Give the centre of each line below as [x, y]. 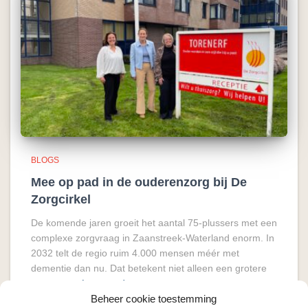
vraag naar [55, 283]
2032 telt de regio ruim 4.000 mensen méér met [135, 253]
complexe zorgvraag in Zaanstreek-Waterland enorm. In [153, 238]
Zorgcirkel [61, 199]
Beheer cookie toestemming [154, 299]
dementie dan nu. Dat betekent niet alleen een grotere [149, 268]
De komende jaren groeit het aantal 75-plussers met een [154, 223]
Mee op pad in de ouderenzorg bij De [139, 182]
